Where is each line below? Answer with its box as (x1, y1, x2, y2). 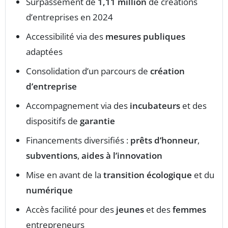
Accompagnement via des (26, 99, 130, 111)
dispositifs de (26, 115, 80, 127)
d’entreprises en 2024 (26, 11, 113, 23)
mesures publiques (105, 30, 185, 42)
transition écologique (103, 168, 192, 181)
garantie (80, 115, 115, 127)
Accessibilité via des (26, 30, 105, 42)
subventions (26, 149, 77, 161)
